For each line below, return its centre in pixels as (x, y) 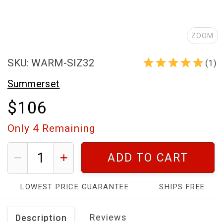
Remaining (67, 128)
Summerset (34, 83)
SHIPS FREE (182, 187)
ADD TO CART (148, 158)
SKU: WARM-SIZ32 (51, 63)
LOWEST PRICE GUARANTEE (75, 187)
